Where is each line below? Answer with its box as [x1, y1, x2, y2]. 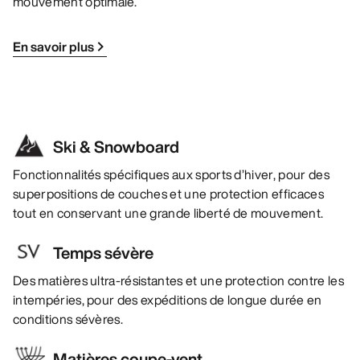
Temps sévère [53, 241, 153, 265]
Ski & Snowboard [53, 135, 179, 159]
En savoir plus [13, 37, 94, 57]
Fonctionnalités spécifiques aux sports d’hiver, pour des [13, 165, 329, 185]
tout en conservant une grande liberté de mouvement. [13, 203, 324, 223]
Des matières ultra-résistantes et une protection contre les [13, 271, 344, 291]
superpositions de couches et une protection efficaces [13, 184, 324, 204]
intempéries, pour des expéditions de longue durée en [13, 290, 322, 310]
